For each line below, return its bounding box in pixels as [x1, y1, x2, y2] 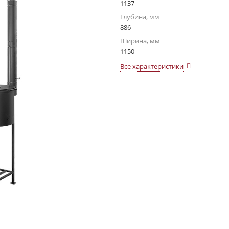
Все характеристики [120, 62, 184, 71]
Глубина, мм [120, 12, 159, 21]
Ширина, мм [120, 36, 160, 45]
